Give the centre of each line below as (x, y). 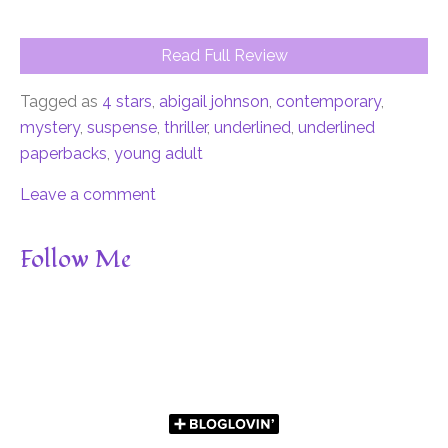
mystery (50, 128)
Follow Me (75, 260)
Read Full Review (224, 56)
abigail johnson (214, 102)
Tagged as (59, 102)
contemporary (328, 102)
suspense (122, 128)
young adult (158, 154)
